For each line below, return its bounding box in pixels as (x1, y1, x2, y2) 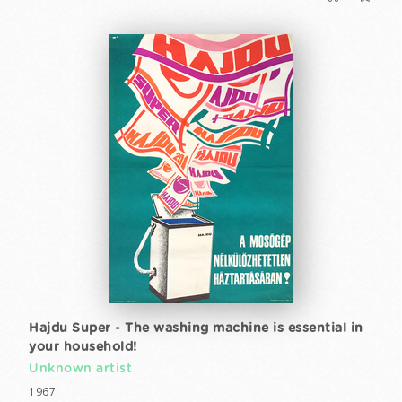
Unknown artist (29, 363, 132, 375)
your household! (29, 341, 137, 354)
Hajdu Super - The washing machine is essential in (29, 322, 363, 335)
